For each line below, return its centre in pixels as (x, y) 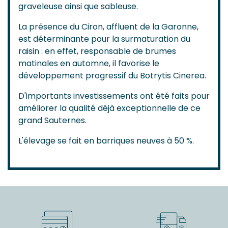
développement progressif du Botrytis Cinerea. (112, 75)
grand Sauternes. (52, 120)
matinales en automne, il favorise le (89, 63)
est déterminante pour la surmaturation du (104, 39)
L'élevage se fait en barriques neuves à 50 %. (106, 140)
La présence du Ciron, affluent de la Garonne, (108, 26)
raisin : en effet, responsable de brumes (97, 51)
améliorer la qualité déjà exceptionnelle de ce (109, 108)
